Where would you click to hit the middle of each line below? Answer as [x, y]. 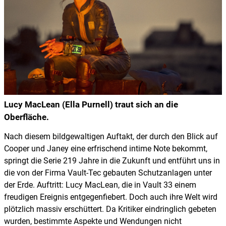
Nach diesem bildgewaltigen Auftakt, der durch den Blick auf [111, 137]
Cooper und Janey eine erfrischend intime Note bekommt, [106, 149]
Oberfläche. [26, 117]
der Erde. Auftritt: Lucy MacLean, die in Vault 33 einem [100, 185]
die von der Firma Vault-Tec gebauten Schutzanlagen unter [108, 173]
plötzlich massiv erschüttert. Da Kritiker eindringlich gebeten [110, 209]
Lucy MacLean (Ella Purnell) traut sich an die [91, 105]
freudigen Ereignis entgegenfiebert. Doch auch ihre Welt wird [111, 197]
